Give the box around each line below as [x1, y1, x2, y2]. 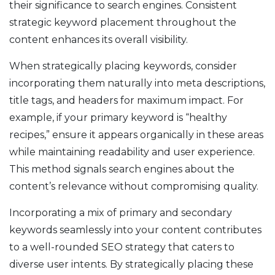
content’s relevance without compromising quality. [9, 180, 258, 193]
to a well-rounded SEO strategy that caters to [9, 241, 234, 254]
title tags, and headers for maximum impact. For [9, 95, 244, 107]
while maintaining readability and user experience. [9, 146, 255, 158]
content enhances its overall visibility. [9, 34, 188, 46]
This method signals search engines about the [9, 163, 234, 176]
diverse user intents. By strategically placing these [9, 258, 254, 271]
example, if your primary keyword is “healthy [9, 112, 227, 124]
